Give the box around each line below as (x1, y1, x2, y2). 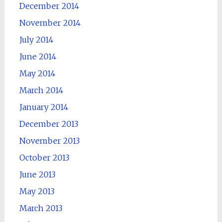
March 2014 (19, 85, 63, 95)
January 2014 (19, 102, 68, 112)
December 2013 (19, 118, 78, 129)
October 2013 (19, 152, 69, 163)
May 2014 (19, 68, 55, 78)
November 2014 (19, 17, 81, 28)
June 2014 (19, 51, 56, 61)
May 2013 (19, 186, 55, 196)
